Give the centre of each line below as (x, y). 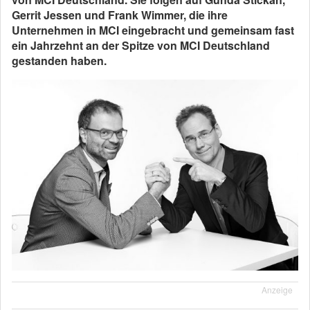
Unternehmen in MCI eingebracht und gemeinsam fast (153, 30)
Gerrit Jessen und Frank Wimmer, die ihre (120, 15)
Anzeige (277, 290)
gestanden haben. (59, 61)
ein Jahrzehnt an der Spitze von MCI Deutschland (141, 46)
